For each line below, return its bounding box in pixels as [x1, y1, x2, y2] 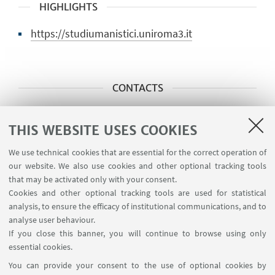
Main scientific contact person [59, 112, 216, 127]
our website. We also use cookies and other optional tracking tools [9, 160, 266, 171]
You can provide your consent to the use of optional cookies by [9, 260, 266, 271]
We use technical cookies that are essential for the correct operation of [9, 147, 266, 158]
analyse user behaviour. [9, 214, 95, 225]
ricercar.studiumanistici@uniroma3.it [54, 232, 225, 247]
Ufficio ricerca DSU [95, 214, 180, 228]
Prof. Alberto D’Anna [91, 133, 184, 147]
